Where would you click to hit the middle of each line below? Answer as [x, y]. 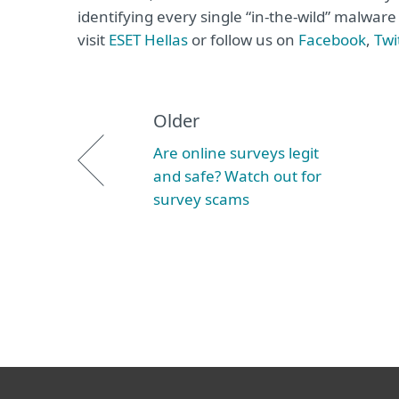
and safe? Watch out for [237, 176]
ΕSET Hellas [148, 40]
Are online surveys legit [236, 153]
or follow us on [243, 40]
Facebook [332, 40]
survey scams [201, 199]
